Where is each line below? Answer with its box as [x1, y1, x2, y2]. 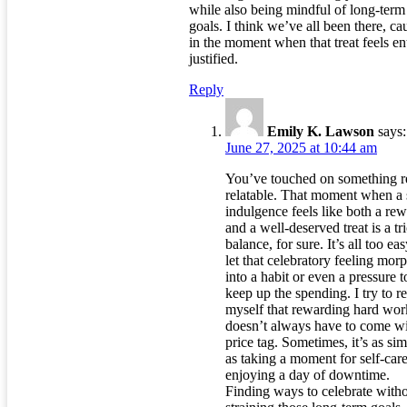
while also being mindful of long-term [189, 2, 405, 18]
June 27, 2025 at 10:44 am [225, 140, 377, 156]
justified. [189, 51, 238, 67]
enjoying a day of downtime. [225, 367, 390, 383]
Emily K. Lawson [267, 124, 374, 140]
